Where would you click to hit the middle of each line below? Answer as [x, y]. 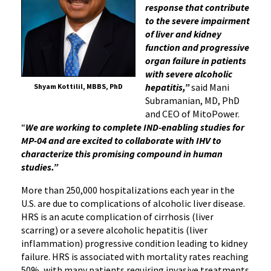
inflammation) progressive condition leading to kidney [134, 243]
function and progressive [197, 47]
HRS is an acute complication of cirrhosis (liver [117, 217]
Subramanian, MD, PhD [192, 101]
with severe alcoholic [189, 74]
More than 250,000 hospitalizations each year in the [128, 190]
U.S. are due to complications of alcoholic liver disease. [133, 204]
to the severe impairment [198, 21]
